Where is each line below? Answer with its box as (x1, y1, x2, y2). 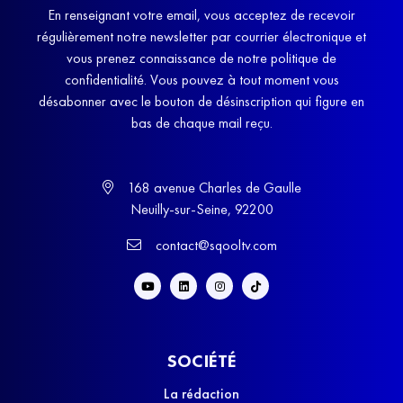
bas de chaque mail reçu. (130, 113, 273, 133)
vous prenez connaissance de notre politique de (67, 49, 336, 68)
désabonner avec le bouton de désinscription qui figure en (39, 92, 364, 112)
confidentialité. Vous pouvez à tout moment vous (64, 70, 339, 90)
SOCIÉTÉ (166, 349, 237, 373)
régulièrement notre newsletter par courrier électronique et (37, 27, 366, 47)
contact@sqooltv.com (151, 236, 277, 255)
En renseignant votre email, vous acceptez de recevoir (48, 5, 355, 25)
